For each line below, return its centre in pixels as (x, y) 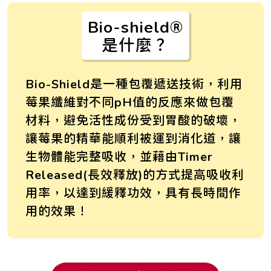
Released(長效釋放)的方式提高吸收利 (135, 174)
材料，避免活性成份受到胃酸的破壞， (133, 120)
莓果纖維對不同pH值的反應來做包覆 (130, 102)
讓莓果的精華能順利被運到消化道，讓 (133, 138)
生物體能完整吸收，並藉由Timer (119, 156)
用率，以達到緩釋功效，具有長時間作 (133, 192)
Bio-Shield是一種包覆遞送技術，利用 (134, 83)
